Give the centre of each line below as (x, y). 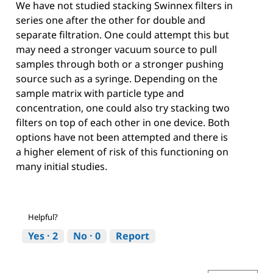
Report (133, 236)
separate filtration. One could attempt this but (122, 35)
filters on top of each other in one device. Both (123, 123)
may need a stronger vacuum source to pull (116, 50)
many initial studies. (62, 167)
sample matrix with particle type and (100, 94)
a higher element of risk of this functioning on (122, 152)
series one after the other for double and (111, 20)
